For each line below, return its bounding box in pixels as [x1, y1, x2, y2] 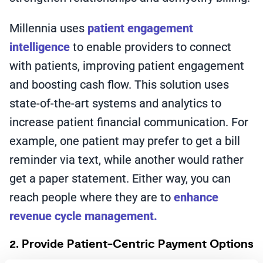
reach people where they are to [9, 190, 174, 204]
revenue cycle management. [9, 209, 157, 223]
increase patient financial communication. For [9, 115, 248, 129]
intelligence [9, 40, 70, 54]
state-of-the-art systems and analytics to [9, 96, 221, 110]
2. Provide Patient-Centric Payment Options [9, 237, 254, 252]
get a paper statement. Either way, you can [9, 171, 231, 186]
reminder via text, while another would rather [9, 153, 244, 167]
